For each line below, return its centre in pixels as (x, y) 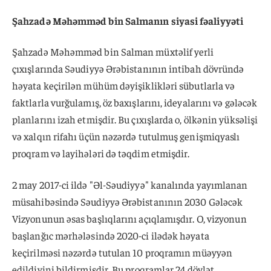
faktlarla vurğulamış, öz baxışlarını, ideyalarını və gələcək (135, 103)
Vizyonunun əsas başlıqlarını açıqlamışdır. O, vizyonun (129, 219)
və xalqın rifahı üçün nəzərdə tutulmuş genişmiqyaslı (126, 136)
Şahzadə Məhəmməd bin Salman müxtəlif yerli (113, 52)
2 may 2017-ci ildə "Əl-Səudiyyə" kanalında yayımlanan (130, 185)
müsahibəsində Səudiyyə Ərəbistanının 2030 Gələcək (128, 202)
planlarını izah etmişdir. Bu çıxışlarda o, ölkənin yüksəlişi (135, 119)
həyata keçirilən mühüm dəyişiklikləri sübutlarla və (124, 86)
